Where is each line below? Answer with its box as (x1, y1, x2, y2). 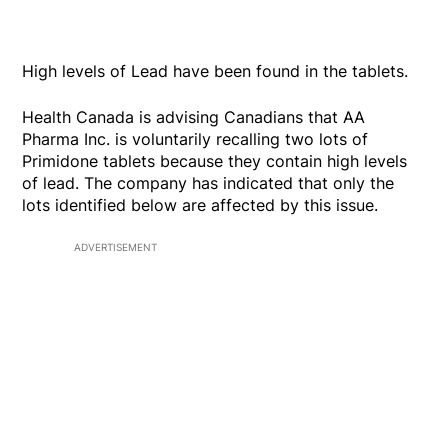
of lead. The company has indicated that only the (22, 173, 395, 194)
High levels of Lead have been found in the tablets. (22, 61, 409, 82)
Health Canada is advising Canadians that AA (22, 107, 366, 128)
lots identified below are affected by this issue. (22, 195, 384, 216)
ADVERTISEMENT (74, 241, 157, 254)
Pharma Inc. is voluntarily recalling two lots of (22, 129, 369, 150)
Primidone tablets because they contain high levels (22, 151, 408, 172)
